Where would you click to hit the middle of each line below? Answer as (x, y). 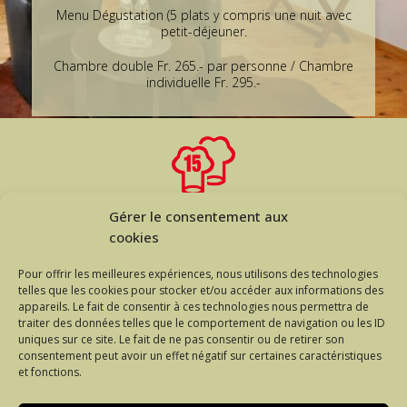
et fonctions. (50, 372)
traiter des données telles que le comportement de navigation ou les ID (202, 323)
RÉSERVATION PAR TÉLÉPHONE (203, 354)
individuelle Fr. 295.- (203, 82)
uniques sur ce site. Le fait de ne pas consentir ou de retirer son (181, 339)
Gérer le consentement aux (199, 216)
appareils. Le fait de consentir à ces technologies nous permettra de (194, 307)
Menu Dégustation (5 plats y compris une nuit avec (203, 15)
